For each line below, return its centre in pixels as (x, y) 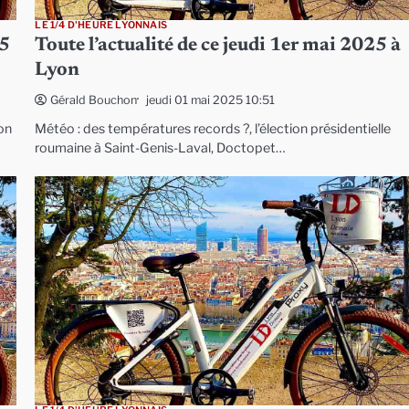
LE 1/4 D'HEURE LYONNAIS (101, 26)
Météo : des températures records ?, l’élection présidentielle (213, 129)
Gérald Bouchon (94, 100)
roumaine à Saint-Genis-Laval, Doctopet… (161, 148)
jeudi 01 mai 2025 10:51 (211, 100)
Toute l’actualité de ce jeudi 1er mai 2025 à (218, 47)
